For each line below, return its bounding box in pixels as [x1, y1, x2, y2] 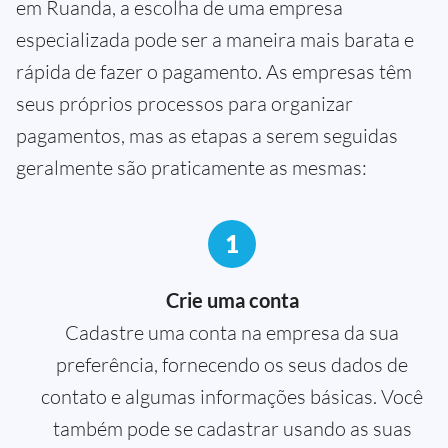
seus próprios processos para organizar [16, 90, 353, 116]
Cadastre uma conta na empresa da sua [65, 319, 399, 345]
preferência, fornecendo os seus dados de [56, 351, 408, 377]
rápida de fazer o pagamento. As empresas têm [16, 58, 412, 84]
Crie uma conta [165, 287, 299, 312]
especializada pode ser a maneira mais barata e [16, 26, 414, 52]
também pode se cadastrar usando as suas [52, 415, 412, 441]
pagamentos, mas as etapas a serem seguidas [16, 122, 398, 148]
